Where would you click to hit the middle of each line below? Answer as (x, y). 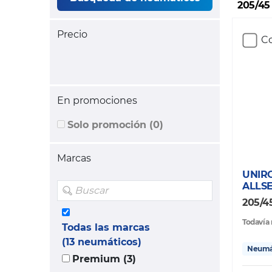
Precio (72, 35)
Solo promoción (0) (115, 125)
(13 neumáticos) (102, 242)
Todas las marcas (106, 228)
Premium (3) (104, 259)
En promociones (97, 101)
